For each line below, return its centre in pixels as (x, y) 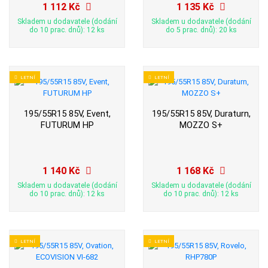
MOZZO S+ (201, 125)
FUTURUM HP (67, 125)
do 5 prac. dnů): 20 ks (201, 30)
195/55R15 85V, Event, (67, 114)
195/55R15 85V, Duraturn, (201, 114)
